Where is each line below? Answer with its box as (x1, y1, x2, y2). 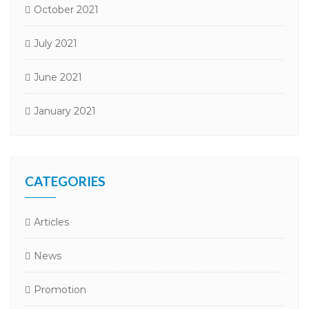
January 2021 (34, 105, 96, 117)
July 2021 (34, 37, 77, 50)
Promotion (34, 283, 86, 296)
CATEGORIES (25, 173, 106, 189)
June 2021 (34, 71, 82, 83)
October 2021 (34, 3, 99, 16)
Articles (34, 216, 69, 228)
